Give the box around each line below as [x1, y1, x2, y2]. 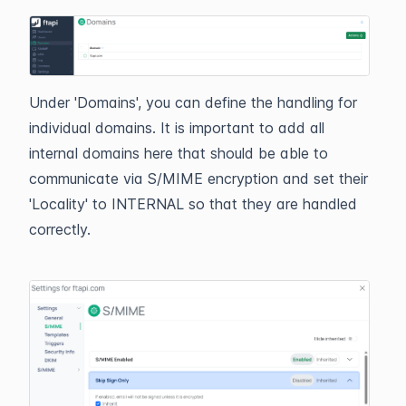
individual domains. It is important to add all [29, 118, 324, 137]
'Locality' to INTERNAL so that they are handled [29, 194, 357, 213]
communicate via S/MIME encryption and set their [29, 169, 368, 188]
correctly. [29, 219, 91, 238]
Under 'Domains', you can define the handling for [29, 92, 357, 111]
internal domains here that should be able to [29, 143, 328, 162]
